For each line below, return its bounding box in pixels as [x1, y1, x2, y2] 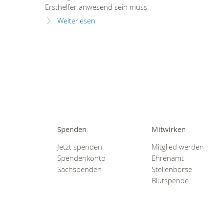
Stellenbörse [152, 164, 193, 174]
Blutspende [152, 175, 189, 185]
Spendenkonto [57, 153, 106, 163]
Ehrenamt [152, 153, 184, 163]
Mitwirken [152, 125, 186, 134]
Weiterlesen [57, 16, 95, 25]
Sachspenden [57, 164, 102, 174]
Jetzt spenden [57, 142, 102, 152]
